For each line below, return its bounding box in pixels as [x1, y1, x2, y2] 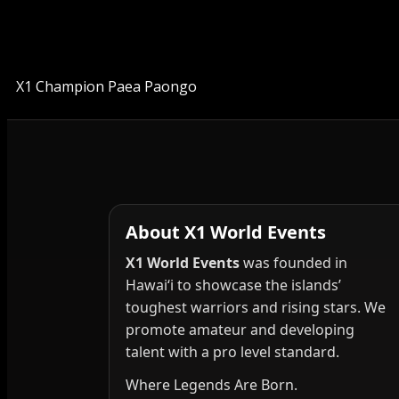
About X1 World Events [126, 220, 326, 245]
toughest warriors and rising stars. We [126, 297, 386, 318]
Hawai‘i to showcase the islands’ [126, 275, 341, 296]
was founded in [240, 253, 347, 273]
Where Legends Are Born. [126, 375, 297, 395]
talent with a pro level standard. [126, 342, 339, 362]
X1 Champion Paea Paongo [16, 77, 197, 97]
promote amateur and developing [126, 320, 354, 340]
